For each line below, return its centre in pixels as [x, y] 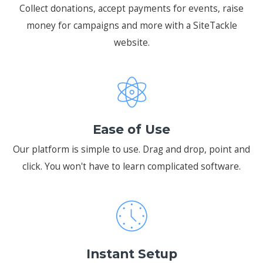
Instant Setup [131, 253]
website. [131, 43]
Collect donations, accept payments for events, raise [131, 9]
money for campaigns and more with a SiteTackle [131, 26]
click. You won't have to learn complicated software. [131, 166]
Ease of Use [131, 129]
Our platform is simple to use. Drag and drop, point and [131, 149]
